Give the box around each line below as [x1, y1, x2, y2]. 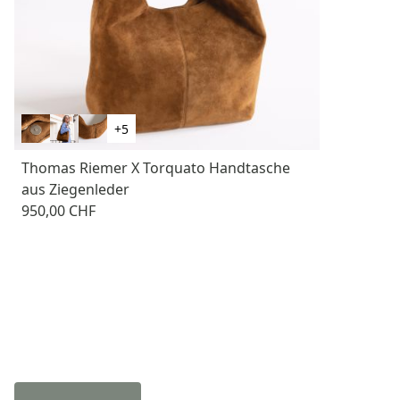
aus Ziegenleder [21, 179, 129, 200]
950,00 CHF [21, 201, 96, 221]
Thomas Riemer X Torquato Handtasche [21, 158, 290, 179]
